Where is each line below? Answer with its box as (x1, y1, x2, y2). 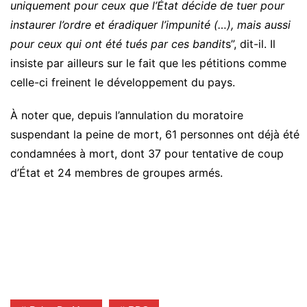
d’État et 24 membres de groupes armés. (10, 165, 223, 180)
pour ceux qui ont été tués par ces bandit (10, 36, 225, 51)
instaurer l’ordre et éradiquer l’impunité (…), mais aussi (10, 17, 291, 32)
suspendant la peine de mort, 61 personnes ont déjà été (10, 127, 299, 141)
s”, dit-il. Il (225, 36, 275, 51)
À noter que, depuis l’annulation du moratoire (10, 108, 243, 122)
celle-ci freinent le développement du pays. (10, 75, 235, 89)
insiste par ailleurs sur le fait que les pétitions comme (10, 56, 286, 70)
